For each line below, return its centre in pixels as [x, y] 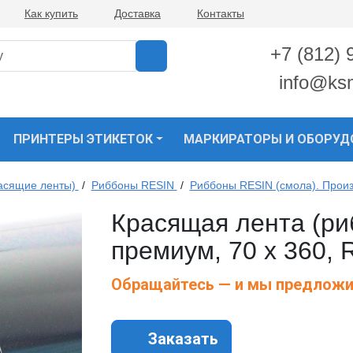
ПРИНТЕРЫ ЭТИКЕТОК [83, 139]
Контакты [221, 13]
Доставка [137, 13]
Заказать [181, 339]
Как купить [51, 13]
